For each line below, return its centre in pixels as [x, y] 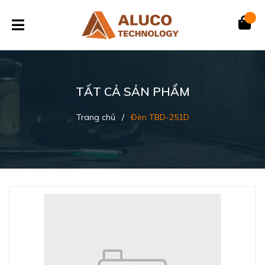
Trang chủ [96, 117]
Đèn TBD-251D [160, 117]
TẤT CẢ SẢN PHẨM [132, 91]
